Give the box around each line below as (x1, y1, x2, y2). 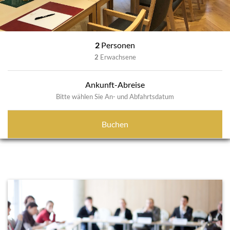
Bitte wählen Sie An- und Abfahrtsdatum (56, 92, 174, 101)
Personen (101, 40, 135, 50)
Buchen (102, 119, 128, 129)
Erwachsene (100, 53, 136, 61)
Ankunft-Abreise (85, 80, 145, 89)
